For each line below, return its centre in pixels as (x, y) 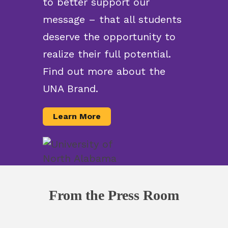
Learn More (77, 117)
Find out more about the (104, 72)
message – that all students (112, 20)
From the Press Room (114, 195)
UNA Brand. (70, 89)
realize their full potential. (107, 54)
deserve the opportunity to (109, 37)
